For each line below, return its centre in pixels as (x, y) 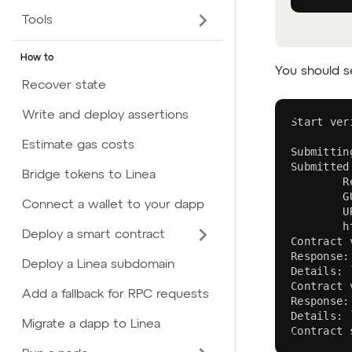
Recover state (64, 86)
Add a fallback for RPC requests (115, 295)
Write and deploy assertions (105, 115)
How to (37, 58)
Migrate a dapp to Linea (91, 324)
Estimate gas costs (78, 145)
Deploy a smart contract (93, 235)
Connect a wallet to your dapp (113, 205)
